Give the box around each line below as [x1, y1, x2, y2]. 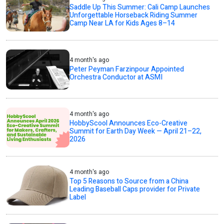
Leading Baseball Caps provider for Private [69, 184, 200, 195]
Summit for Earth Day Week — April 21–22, [69, 126, 202, 137]
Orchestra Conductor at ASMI [69, 72, 163, 83]
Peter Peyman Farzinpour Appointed [69, 64, 184, 75]
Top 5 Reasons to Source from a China [69, 176, 189, 187]
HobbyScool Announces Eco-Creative [69, 118, 188, 129]
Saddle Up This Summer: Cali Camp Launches [69, 2, 210, 13]
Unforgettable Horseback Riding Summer [69, 10, 198, 21]
